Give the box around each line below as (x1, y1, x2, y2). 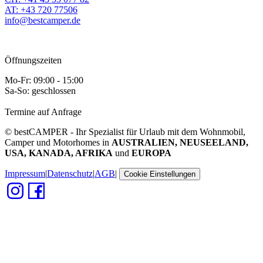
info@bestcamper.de (5, 15, 80, 25)
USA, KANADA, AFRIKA (5, 147, 113, 158)
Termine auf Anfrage (5, 106, 82, 117)
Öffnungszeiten (5, 55, 62, 65)
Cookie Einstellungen (124, 169, 195, 178)
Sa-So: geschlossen (5, 85, 76, 96)
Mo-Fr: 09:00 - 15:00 (5, 75, 83, 85)
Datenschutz (47, 168, 93, 178)
